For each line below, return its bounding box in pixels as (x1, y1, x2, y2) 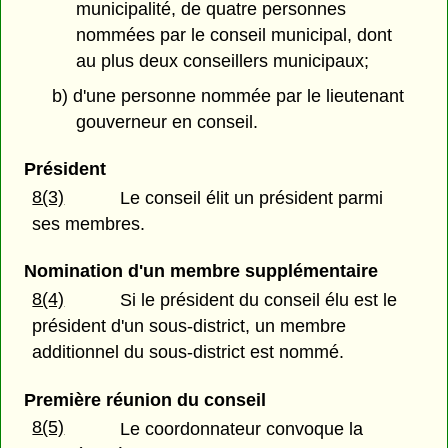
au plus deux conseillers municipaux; (76, 51, 370, 72)
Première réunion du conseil (23, 389, 266, 410)
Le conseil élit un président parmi (120, 188, 384, 209)
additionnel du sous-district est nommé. (32, 342, 345, 363)
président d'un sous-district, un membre (32, 316, 347, 337)
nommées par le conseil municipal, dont (76, 25, 393, 46)
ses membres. (32, 214, 146, 235)
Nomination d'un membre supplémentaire (23, 261, 378, 282)
